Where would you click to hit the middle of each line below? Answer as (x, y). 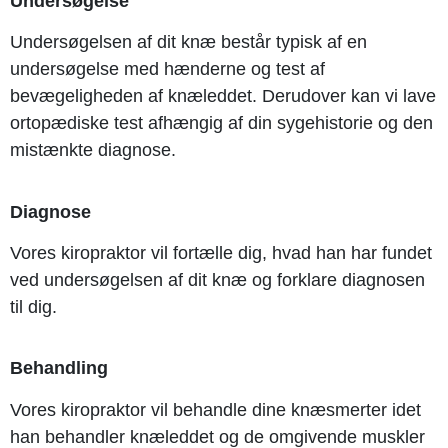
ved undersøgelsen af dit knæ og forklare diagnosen (217, 279)
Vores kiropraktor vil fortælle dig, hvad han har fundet (221, 252)
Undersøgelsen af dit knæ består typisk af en (188, 42)
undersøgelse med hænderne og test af (167, 69)
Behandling (59, 368)
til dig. (36, 306)
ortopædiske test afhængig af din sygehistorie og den (221, 123)
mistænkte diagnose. (93, 150)
